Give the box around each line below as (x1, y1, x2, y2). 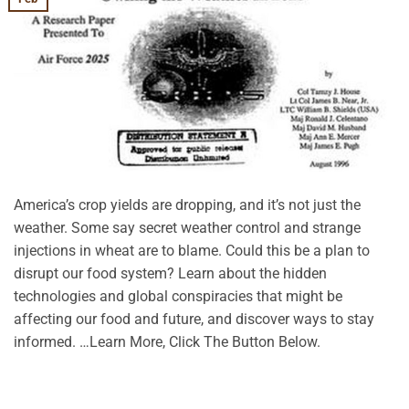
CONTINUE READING (143, 376, 255, 390)
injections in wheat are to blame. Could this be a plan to (14, 241, 370, 259)
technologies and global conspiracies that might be (14, 287, 342, 305)
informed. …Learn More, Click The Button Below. (14, 332, 320, 351)
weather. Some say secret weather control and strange (14, 218, 361, 236)
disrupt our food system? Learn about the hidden (14, 264, 327, 282)
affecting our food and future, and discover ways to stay (14, 309, 374, 328)
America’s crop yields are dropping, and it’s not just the (14, 195, 361, 214)
